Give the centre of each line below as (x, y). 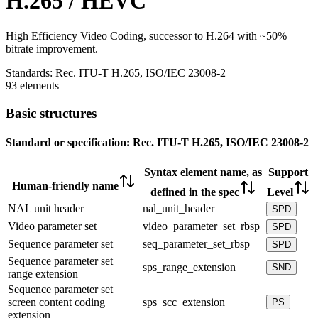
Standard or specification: (68, 142)
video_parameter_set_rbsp (201, 226)
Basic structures (51, 113)
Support (288, 172)
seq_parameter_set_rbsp (196, 244)
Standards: (29, 72)
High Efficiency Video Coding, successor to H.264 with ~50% (146, 35)
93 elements (32, 85)
